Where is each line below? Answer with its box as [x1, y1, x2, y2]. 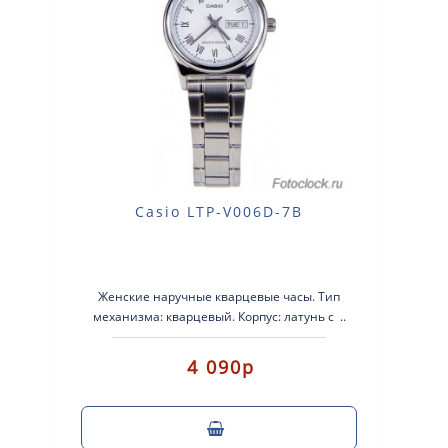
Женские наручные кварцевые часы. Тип [98, 288, 341, 306]
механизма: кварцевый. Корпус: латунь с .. [92, 308, 346, 326]
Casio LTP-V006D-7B [135, 202, 304, 222]
